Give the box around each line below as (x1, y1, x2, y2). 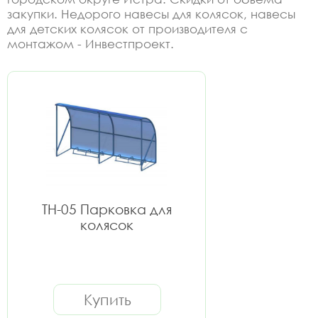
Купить (83, 290, 131, 309)
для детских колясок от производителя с (7, 21, 248, 36)
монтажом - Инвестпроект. (7, 36, 174, 51)
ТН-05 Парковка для (41, 201, 172, 217)
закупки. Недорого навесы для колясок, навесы (7, 6, 295, 21)
